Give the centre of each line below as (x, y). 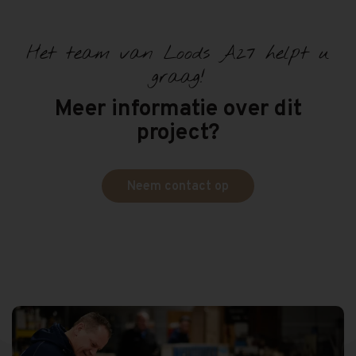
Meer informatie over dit (178, 110)
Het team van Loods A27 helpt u (178, 54)
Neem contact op (178, 187)
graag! (178, 78)
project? (178, 134)
